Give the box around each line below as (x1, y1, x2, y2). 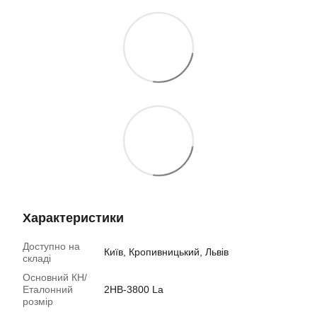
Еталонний (23, 284, 73, 296)
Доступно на (23, 241, 80, 253)
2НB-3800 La (104, 284, 163, 296)
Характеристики (23, 211, 124, 226)
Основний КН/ (23, 272, 87, 284)
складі (23, 253, 51, 265)
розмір (23, 296, 53, 308)
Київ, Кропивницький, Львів (104, 246, 229, 258)
